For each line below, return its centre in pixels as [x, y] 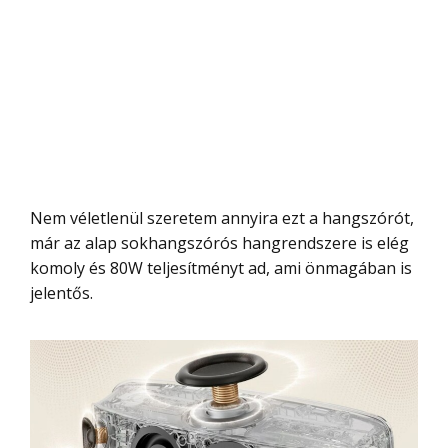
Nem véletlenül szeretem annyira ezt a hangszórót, [36, 217]
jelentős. [61, 292]
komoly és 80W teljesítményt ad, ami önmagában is [221, 267]
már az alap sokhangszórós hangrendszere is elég [219, 242]
